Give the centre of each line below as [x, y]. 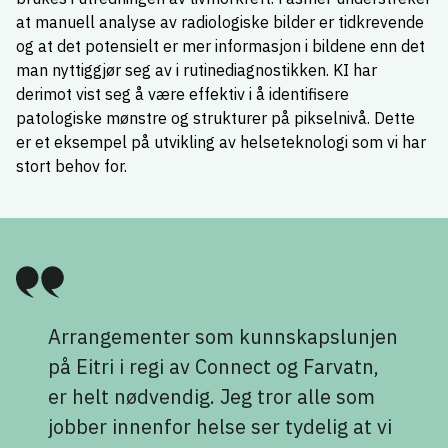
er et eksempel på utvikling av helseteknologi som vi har [221, 142]
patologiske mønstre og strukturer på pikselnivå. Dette [215, 118]
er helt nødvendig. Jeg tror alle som [211, 397]
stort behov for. [71, 166]
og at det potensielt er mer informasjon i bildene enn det [220, 46]
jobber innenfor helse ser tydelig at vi [220, 427]
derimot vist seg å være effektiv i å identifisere [182, 94]
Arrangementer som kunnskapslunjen [223, 337]
